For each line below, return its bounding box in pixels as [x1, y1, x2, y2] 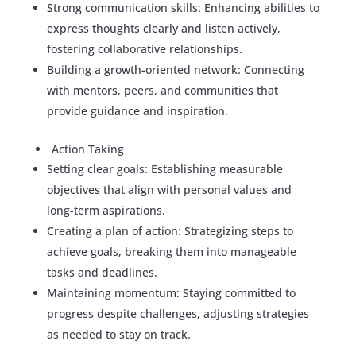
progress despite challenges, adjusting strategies [46, 306, 309, 322]
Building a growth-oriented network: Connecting [46, 62, 304, 78]
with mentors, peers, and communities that [46, 83, 278, 99]
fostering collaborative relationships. [46, 41, 242, 57]
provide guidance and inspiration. [46, 103, 228, 119]
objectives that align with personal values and [46, 182, 292, 198]
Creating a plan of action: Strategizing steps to [46, 223, 293, 239]
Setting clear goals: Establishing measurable [46, 161, 283, 177]
